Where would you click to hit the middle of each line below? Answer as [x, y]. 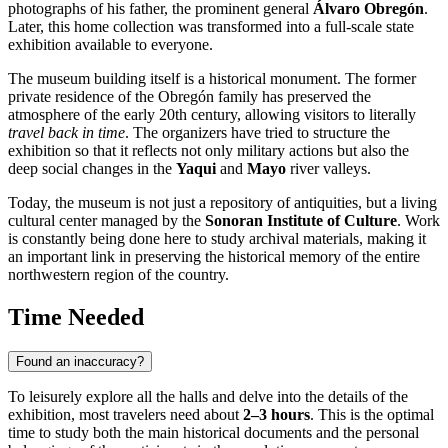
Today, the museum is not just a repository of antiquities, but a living [222, 203]
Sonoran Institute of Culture [301, 221]
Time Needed [76, 317]
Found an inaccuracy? [80, 362]
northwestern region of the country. [118, 275]
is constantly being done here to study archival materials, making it [217, 239]
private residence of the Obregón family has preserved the [189, 97]
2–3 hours [276, 415]
